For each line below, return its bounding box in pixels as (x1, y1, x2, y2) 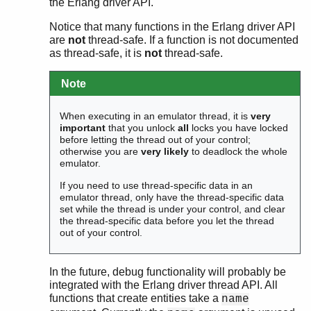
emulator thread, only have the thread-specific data (60, 191, 285, 203)
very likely (141, 146, 190, 158)
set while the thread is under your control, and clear (60, 203, 286, 215)
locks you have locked (189, 122, 289, 134)
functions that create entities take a (49, 292, 221, 305)
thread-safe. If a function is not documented (85, 33, 299, 46)
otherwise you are (60, 146, 142, 158)
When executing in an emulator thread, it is (60, 110, 251, 122)
